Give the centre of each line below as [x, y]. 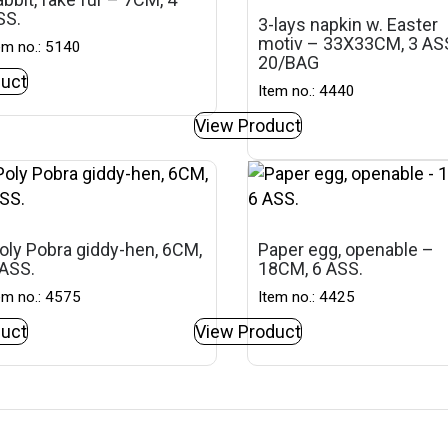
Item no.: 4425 [307, 297]
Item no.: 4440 [307, 91]
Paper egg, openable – [346, 249]
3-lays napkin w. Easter [348, 24]
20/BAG [289, 62]
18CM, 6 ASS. [311, 268]
